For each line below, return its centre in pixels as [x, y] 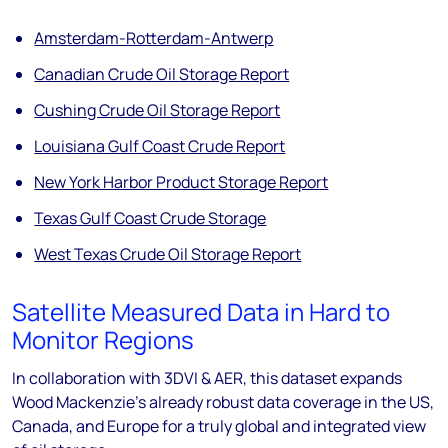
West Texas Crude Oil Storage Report [168, 254]
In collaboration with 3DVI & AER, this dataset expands [207, 378]
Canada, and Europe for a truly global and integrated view [219, 426]
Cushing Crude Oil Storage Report [157, 110]
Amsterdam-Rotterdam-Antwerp [154, 38]
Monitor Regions [103, 340]
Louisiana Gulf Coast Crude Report [160, 146]
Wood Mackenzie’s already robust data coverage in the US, [223, 402]
